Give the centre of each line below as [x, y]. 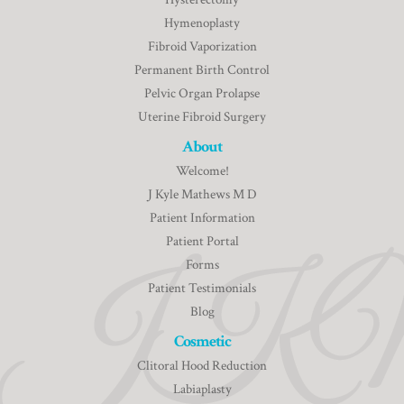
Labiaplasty [202, 389]
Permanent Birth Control [202, 69]
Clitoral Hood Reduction [202, 365]
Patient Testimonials [202, 288]
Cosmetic [202, 341]
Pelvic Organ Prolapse [202, 93]
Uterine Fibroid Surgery [202, 116]
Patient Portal [202, 241]
